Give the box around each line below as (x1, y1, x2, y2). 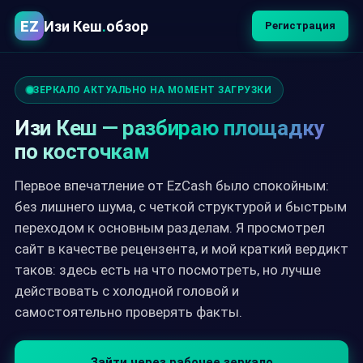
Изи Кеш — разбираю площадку (15, 116, 324, 140)
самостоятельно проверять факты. (15, 304, 242, 320)
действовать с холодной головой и (15, 283, 239, 299)
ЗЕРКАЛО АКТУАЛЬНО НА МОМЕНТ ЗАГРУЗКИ (33, 84, 271, 96)
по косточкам (15, 139, 150, 164)
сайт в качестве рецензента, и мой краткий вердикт (15, 241, 348, 257)
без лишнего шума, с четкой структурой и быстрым (15, 199, 347, 215)
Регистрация (265, 19, 335, 32)
